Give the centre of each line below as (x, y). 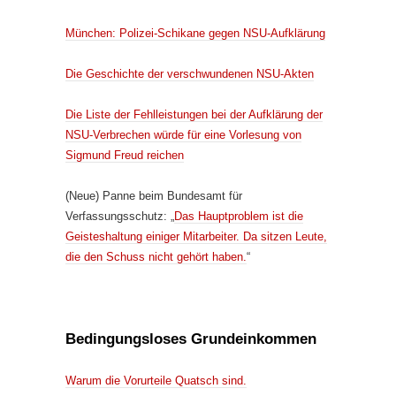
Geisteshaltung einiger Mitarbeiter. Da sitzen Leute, (196, 236)
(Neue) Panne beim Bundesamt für (154, 195)
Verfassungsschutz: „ (120, 216)
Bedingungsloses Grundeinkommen (191, 339)
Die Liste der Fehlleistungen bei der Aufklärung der (194, 114)
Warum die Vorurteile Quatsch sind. (156, 380)
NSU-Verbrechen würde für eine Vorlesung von (183, 134)
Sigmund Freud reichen (125, 155)
